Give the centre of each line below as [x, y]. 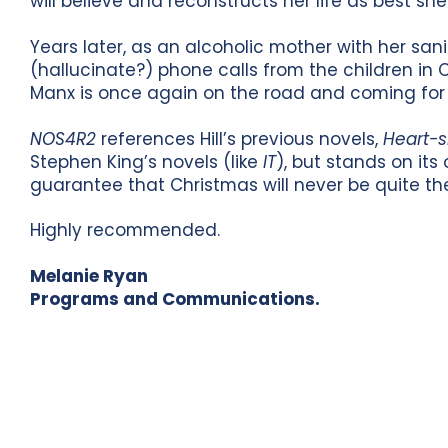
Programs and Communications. [175, 298]
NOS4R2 [63, 138]
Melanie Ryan [89, 275]
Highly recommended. [125, 230]
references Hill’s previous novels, [240, 138]
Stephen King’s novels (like [147, 161]
